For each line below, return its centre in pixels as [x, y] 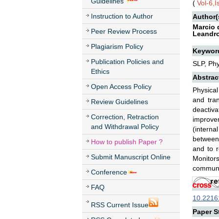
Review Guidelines [120, 102]
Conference [109, 172]
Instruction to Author [122, 16]
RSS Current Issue [120, 205]
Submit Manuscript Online [131, 157]
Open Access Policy [121, 87]
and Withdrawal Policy [125, 127]
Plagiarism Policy [117, 46]
